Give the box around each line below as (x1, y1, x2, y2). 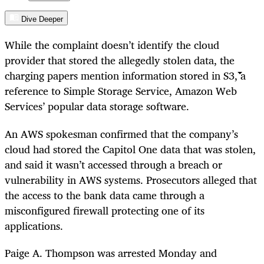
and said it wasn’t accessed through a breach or (5, 155, 222, 173)
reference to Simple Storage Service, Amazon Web (5, 82, 237, 100)
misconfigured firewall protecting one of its (5, 201, 204, 219)
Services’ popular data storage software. (5, 97, 189, 115)
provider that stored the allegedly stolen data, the (5, 51, 235, 70)
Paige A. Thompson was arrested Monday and (5, 243, 217, 262)
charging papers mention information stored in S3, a (5, 67, 246, 85)
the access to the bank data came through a (5, 186, 204, 204)
